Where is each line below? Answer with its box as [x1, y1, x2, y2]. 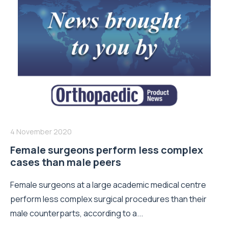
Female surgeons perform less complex [10, 142, 203, 157]
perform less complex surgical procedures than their [10, 193, 207, 205]
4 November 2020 [10, 126, 72, 136]
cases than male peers [10, 155, 121, 169]
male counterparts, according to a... [10, 207, 143, 219]
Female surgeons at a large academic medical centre [10, 179, 206, 190]
